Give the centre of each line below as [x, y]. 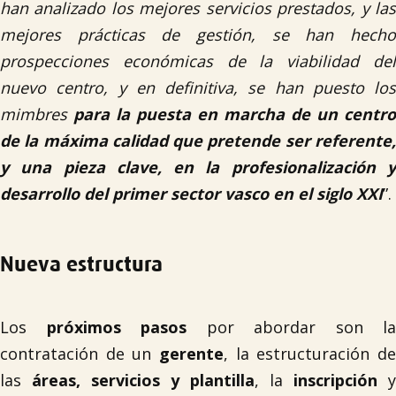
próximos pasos [116, 327]
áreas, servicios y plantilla [143, 380]
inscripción [335, 380]
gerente [191, 354]
